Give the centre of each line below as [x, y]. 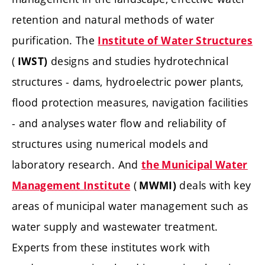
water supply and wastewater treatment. [115, 227]
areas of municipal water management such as [130, 206]
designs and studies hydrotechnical [138, 61]
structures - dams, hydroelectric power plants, [128, 82]
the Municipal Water [195, 165]
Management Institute [71, 186]
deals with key [214, 185]
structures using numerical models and [110, 144]
